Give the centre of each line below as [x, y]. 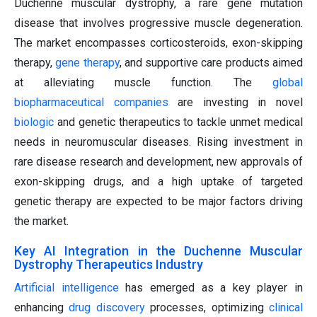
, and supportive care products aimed [211, 63]
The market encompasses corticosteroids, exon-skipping [158, 43]
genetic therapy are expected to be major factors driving [158, 202]
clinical [286, 308]
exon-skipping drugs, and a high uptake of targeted [158, 182]
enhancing [42, 308]
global [288, 83]
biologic [34, 122]
